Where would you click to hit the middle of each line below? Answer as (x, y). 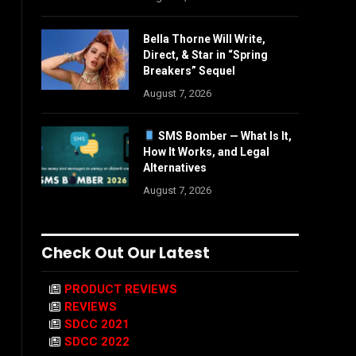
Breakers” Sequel (189, 71)
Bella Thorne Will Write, (204, 39)
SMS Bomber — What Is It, (223, 136)
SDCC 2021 (97, 324)
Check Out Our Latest (126, 253)
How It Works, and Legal (206, 152)
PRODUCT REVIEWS (121, 289)
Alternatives (175, 168)
